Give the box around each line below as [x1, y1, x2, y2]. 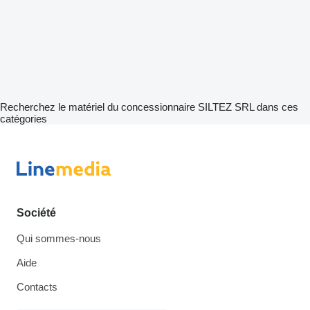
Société [17, 207, 56, 219]
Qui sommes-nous [17, 232, 101, 244]
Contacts [17, 281, 57, 293]
